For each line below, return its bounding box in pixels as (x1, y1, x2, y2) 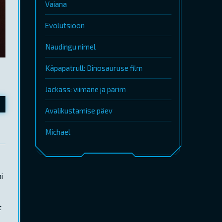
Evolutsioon (45, 21, 85, 30)
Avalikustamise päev (45, 106, 112, 115)
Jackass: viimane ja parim (45, 85, 126, 94)
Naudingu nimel (45, 42, 96, 51)
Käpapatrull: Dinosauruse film (45, 63, 143, 72)
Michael (45, 127, 70, 136)
